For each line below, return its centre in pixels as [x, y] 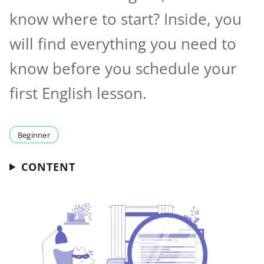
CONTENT [48, 166]
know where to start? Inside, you [126, 19]
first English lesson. [78, 94]
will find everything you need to [123, 44]
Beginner [34, 135]
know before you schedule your [123, 69]
